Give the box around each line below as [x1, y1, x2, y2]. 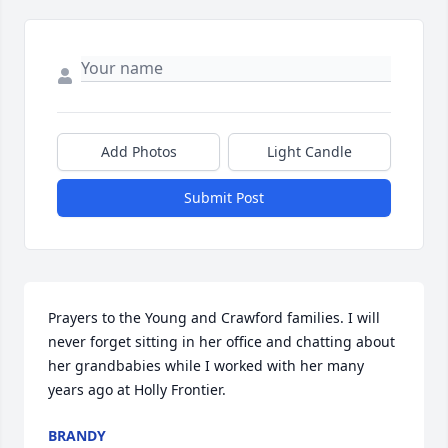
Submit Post [184, 188, 264, 208]
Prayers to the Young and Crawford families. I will [48, 308, 380, 328]
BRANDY [48, 426, 106, 446]
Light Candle [267, 142, 352, 162]
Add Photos [100, 142, 177, 162]
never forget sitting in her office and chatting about [48, 332, 395, 352]
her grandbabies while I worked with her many [48, 356, 364, 376]
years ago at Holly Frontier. [48, 380, 226, 400]
